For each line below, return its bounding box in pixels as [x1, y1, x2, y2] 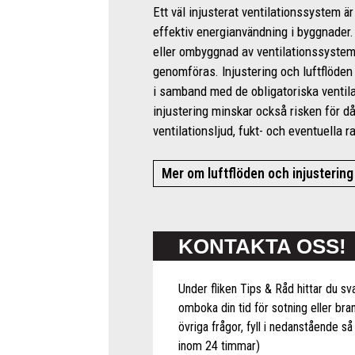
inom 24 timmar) [178, 338, 260, 353]
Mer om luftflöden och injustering [161, 166, 353, 182]
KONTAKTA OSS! [178, 235, 346, 258]
